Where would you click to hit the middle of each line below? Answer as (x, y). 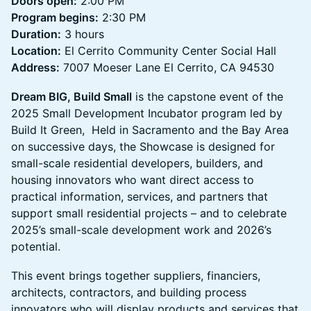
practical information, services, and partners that (140, 197)
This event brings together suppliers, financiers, (136, 276)
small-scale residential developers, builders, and (137, 163)
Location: (36, 51)
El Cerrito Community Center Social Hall (169, 51)
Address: (35, 68)
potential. (37, 247)
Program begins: (55, 18)
